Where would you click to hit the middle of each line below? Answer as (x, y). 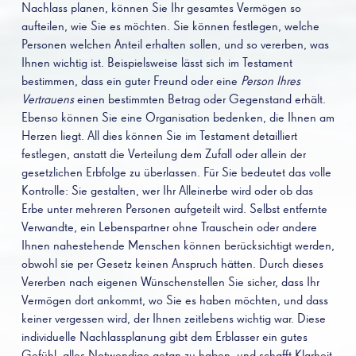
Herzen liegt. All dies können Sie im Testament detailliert (159, 136)
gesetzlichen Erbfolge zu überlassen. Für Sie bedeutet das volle (176, 173)
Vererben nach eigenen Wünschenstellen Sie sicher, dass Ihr (170, 282)
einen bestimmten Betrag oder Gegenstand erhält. (200, 100)
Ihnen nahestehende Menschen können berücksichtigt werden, (178, 246)
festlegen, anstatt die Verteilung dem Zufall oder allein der (164, 155)
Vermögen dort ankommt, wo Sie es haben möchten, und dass (175, 301)
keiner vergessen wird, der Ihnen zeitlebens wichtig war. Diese (174, 319)
